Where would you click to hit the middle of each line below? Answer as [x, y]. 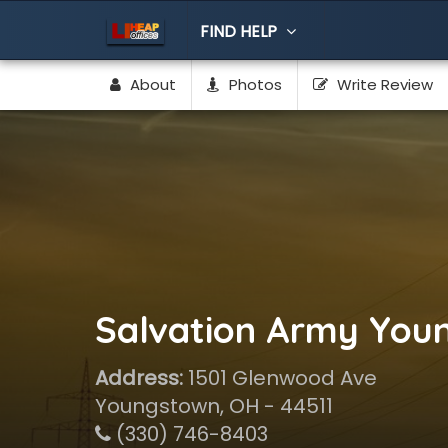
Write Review [382, 84]
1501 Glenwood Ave [279, 378]
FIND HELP [240, 31]
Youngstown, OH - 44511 [213, 406]
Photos [253, 84]
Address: [138, 378]
